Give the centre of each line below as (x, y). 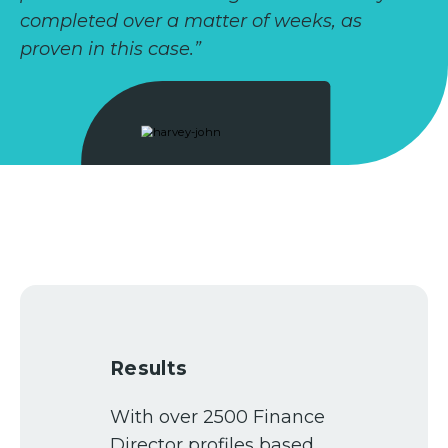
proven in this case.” (110, 49)
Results (149, 369)
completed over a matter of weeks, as (191, 21)
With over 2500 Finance (217, 417)
